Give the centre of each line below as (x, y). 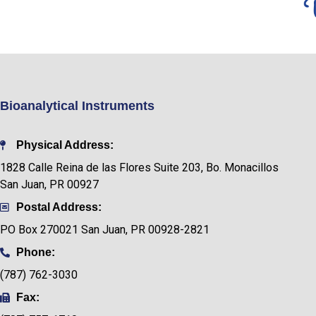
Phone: (35, 252)
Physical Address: (65, 145)
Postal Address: (59, 207)
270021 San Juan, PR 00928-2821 (123, 229)
